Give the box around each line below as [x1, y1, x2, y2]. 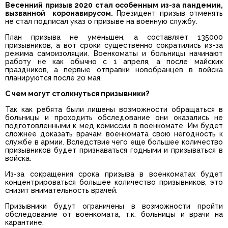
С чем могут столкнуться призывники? [5, 90, 149, 98]
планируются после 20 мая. [5, 74, 102, 82]
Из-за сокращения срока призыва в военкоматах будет [5, 170, 223, 179]
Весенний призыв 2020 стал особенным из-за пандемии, [5, 1, 223, 10]
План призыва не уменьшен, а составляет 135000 [5, 33, 223, 42]
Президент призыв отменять [112, 9, 223, 18]
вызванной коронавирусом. [5, 9, 113, 18]
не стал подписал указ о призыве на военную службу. [5, 17, 197, 26]
